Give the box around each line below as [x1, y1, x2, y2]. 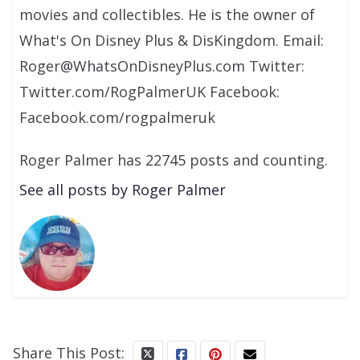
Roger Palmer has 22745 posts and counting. [19, 150, 329, 170]
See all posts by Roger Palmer [19, 180, 227, 200]
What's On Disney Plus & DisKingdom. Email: [19, 31, 325, 51]
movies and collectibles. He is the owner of [19, 5, 316, 25]
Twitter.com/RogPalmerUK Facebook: [19, 82, 280, 102]
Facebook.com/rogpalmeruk [19, 108, 216, 128]
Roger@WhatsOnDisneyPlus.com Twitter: [19, 56, 305, 76]
